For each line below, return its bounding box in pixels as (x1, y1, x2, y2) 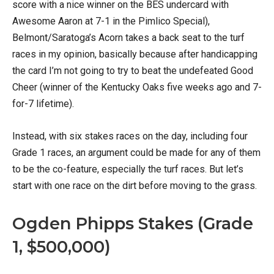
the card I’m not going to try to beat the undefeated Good (12, 65, 253, 77)
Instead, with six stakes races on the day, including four (12, 130, 248, 143)
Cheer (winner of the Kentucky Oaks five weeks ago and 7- (12, 81, 262, 94)
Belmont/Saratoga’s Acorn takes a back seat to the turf (12, 32, 245, 44)
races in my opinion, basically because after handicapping (12, 48, 257, 61)
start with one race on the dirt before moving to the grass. (12, 180, 257, 192)
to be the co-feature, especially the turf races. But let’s (12, 163, 243, 176)
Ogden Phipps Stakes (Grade (12, 213, 253, 234)
